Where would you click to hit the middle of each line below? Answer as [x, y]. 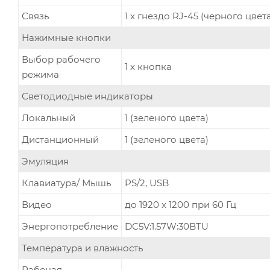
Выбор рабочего [61, 59]
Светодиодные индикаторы [87, 96]
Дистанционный [60, 139]
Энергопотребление [70, 226]
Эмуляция [45, 161]
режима [40, 74]
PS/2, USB [147, 183]
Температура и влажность [82, 248]
